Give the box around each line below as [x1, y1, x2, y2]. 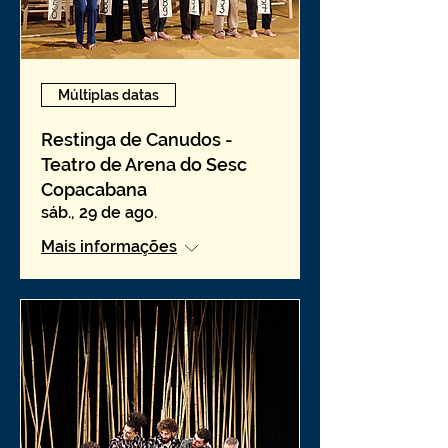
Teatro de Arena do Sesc [41, 154, 247, 175]
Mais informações [41, 237, 177, 256]
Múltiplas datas [58, 86, 159, 103]
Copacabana [41, 179, 147, 200]
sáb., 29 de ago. [41, 203, 157, 222]
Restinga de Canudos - [41, 129, 233, 150]
